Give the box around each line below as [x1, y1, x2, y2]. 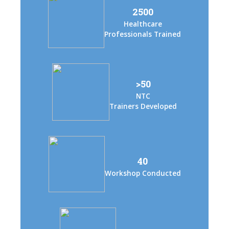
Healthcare [123, 19, 162, 29]
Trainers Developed [109, 102, 177, 111]
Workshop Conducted [104, 169, 181, 178]
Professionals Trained [104, 30, 181, 39]
